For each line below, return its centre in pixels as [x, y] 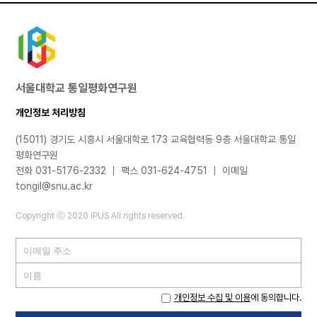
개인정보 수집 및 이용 [212, 298]
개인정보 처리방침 [51, 113]
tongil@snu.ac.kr [54, 186]
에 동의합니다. [276, 298]
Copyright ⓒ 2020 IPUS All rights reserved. [100, 216]
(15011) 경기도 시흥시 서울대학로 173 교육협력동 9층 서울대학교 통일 [156, 140]
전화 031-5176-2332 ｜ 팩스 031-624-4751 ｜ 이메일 [132, 171]
